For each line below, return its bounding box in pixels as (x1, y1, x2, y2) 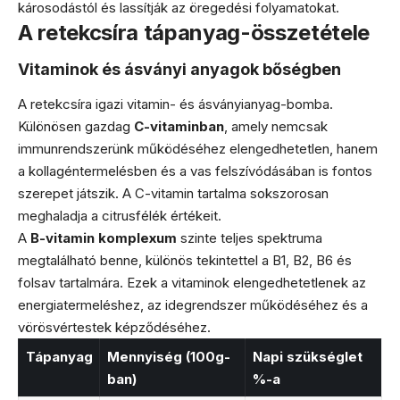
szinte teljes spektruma (177, 229, 322, 246)
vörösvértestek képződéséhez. (18, 318, 211, 336)
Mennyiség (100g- (106, 347, 230, 365)
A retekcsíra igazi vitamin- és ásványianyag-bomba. (18, 95, 333, 112)
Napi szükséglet (252, 347, 362, 365)
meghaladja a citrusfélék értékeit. (18, 206, 221, 224)
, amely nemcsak (224, 117, 328, 135)
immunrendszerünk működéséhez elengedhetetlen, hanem (18, 139, 378, 157)
